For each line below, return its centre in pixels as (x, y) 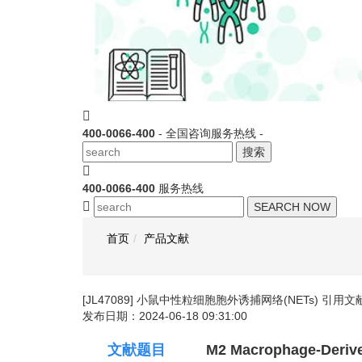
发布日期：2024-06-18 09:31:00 (165, 316)
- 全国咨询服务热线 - (211, 133)
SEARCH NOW (292, 207)
